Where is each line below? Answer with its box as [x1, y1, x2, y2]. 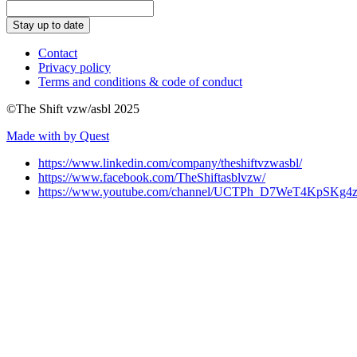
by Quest [64, 128, 109, 143]
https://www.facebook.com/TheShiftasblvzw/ [38, 170, 265, 184]
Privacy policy [38, 60, 111, 74]
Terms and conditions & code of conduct [38, 74, 242, 88]
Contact [38, 45, 77, 60]
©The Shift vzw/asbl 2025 [6, 101, 139, 116]
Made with [6, 128, 64, 143]
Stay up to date [13, 18, 84, 31]
